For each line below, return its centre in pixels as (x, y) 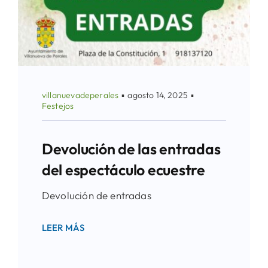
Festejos (58, 106)
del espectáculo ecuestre (123, 170)
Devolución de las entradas (131, 149)
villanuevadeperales (80, 95)
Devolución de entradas (96, 195)
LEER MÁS (63, 227)
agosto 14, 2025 (158, 95)
